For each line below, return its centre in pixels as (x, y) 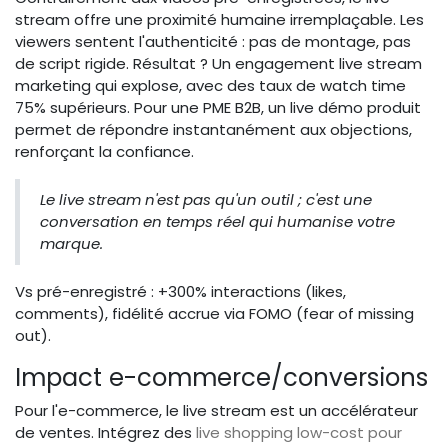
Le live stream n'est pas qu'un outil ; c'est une (206, 200)
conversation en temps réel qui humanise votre (217, 222)
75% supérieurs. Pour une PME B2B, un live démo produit (218, 108)
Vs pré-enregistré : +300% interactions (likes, (180, 292)
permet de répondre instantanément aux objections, (213, 130)
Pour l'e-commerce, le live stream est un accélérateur (216, 411)
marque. (71, 244)
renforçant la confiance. (104, 152)
